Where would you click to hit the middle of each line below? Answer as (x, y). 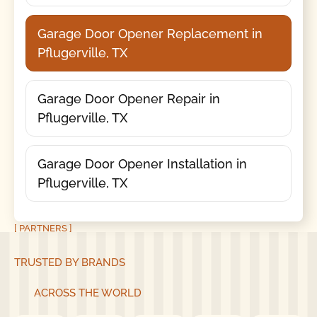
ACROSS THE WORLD (87, 293)
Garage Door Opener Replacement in (150, 33)
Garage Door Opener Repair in (128, 98)
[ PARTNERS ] (43, 228)
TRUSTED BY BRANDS (69, 263)
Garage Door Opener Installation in (142, 163)
